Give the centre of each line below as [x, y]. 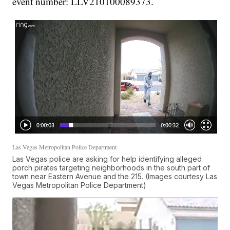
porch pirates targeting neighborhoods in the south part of [111, 168]
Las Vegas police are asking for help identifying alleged [107, 159]
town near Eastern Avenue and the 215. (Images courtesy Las [115, 177]
